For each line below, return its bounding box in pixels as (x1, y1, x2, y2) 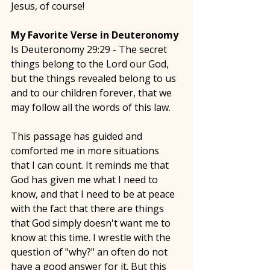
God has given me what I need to (11, 173, 160, 186)
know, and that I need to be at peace (11, 187, 177, 201)
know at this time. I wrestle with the (11, 231, 173, 244)
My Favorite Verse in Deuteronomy (11, 28, 178, 42)
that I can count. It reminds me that (11, 159, 171, 172)
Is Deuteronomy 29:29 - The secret (11, 43, 169, 56)
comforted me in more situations (11, 144, 162, 157)
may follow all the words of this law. (11, 101, 173, 114)
